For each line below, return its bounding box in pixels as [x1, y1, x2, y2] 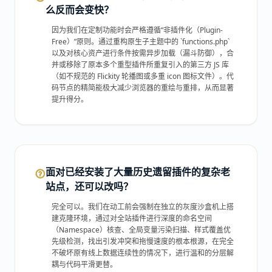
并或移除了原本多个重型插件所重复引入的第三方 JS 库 [52, 59, 229, 70]
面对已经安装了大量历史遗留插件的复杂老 [46, 165, 230, 178]
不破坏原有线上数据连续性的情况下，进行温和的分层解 [52, 248, 234, 258]
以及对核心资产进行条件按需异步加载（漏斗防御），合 [52, 48, 234, 58]
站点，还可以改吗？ [46, 180, 133, 193]
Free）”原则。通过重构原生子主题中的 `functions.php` [52, 36, 229, 47]
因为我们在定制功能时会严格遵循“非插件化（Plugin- [52, 25, 223, 35]
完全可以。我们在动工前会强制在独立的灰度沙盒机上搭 [52, 202, 234, 212]
